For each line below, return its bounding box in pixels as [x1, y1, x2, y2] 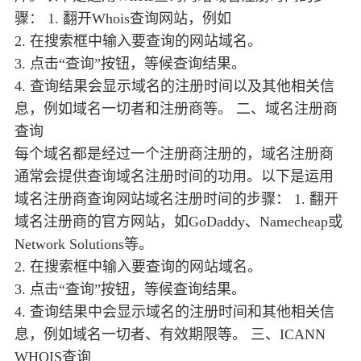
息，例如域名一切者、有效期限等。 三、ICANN [15, 326, 326, 343]
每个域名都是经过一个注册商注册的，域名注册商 [15, 146, 334, 163]
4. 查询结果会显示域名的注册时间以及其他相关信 [15, 78, 334, 95]
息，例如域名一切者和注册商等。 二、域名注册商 [15, 101, 338, 118]
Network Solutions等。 [15, 236, 153, 253]
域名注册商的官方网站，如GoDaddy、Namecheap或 [15, 214, 342, 230]
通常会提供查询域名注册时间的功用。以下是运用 [15, 168, 334, 185]
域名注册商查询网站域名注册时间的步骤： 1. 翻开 [15, 191, 338, 208]
